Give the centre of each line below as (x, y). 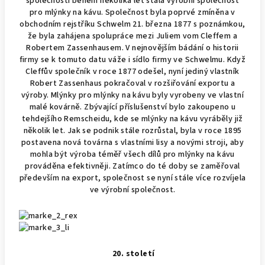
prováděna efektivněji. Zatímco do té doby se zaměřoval (132, 166)
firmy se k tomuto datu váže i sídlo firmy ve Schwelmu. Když (132, 59)
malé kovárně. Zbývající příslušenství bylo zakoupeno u (132, 107)
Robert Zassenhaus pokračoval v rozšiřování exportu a (132, 83)
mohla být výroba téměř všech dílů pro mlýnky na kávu (132, 154)
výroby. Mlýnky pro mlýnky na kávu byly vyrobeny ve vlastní (132, 95)
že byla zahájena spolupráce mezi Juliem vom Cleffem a (132, 36)
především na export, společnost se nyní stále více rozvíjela (132, 178)
